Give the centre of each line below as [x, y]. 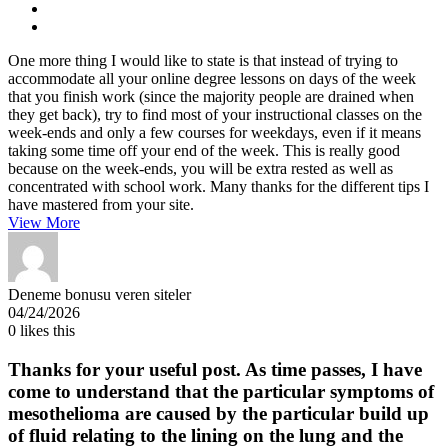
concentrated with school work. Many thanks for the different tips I [218, 186]
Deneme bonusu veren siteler [99, 294]
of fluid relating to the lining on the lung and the [205, 435]
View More [44, 222]
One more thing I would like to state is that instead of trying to [203, 60]
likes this [45, 330]
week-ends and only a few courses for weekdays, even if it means [214, 132]
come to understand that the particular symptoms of [221, 391]
